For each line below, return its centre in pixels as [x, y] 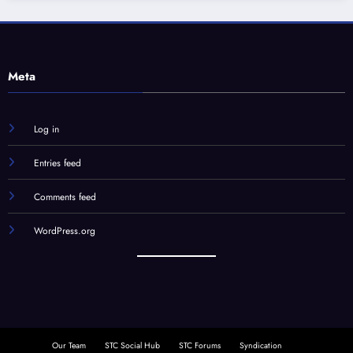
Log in [46, 129]
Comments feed [65, 197]
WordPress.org [64, 230]
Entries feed [57, 163]
